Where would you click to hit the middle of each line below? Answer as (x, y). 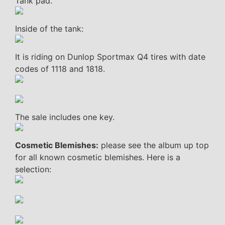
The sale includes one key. (65, 117)
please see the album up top (154, 145)
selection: (33, 170)
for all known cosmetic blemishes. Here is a (98, 157)
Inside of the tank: (49, 29)
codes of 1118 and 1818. (60, 69)
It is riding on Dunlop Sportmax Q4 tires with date (110, 57)
